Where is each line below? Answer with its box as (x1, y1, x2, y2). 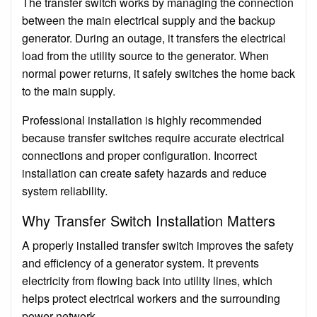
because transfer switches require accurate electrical (22, 129, 284, 146)
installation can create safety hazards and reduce (22, 164, 267, 181)
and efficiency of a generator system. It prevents (22, 254, 259, 271)
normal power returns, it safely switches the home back (22, 64, 295, 81)
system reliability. (22, 182, 108, 199)
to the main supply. (22, 82, 115, 99)
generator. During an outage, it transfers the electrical (22, 29, 286, 46)
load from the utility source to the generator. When (22, 47, 269, 64)
